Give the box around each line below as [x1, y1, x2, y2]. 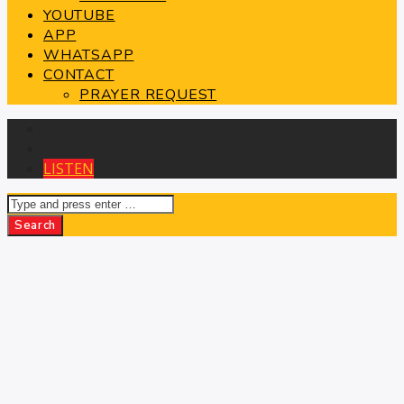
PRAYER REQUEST [79, 85, 217, 105]
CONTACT [43, 65, 115, 85]
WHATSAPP [43, 45, 134, 65]
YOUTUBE [43, 5, 115, 25]
